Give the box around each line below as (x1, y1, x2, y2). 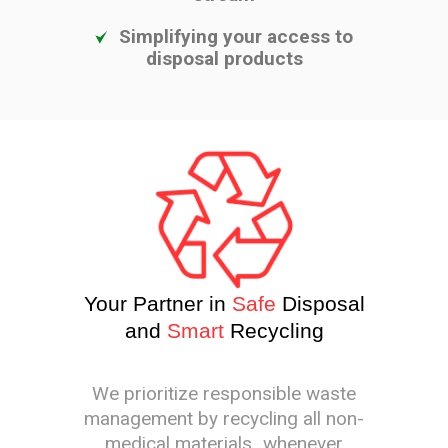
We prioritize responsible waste (92, 382, 356, 406)
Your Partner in (83, 292, 226, 316)
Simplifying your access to (119, 25, 353, 49)
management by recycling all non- (84, 407, 364, 431)
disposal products (145, 47, 303, 71)
